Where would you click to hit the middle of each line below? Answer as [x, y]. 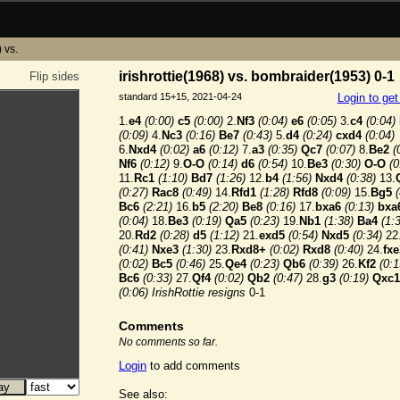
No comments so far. [168, 342]
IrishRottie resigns [199, 293]
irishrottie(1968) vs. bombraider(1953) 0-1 [257, 76]
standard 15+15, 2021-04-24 [180, 97]
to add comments [193, 366]
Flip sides [54, 76]
